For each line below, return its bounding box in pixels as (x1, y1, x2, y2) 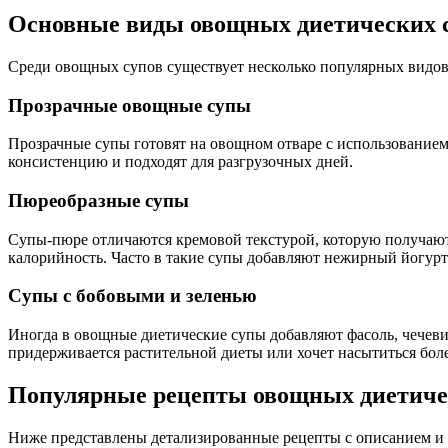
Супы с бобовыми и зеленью (8, 285, 257, 307)
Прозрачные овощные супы (8, 94, 251, 116)
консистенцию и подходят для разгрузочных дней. (8, 153, 353, 171)
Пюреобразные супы (8, 190, 189, 212)
